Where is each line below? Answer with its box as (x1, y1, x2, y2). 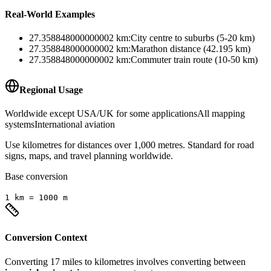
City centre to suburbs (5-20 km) (131, 33, 255, 44)
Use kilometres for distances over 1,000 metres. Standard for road (5, 140, 254, 150)
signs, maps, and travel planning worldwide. (5, 151, 173, 161)
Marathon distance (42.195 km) (131, 44, 250, 54)
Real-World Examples (5, 9, 95, 20)
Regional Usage (19, 84, 83, 95)
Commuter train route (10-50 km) (131, 54, 258, 65)
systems (5, 119, 34, 129)
